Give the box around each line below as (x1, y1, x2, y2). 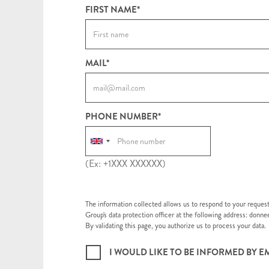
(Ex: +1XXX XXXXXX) (85, 157, 166, 171)
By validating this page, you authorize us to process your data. (85, 220, 266, 231)
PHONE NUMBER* (85, 110, 161, 123)
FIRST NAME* (85, 3, 140, 16)
